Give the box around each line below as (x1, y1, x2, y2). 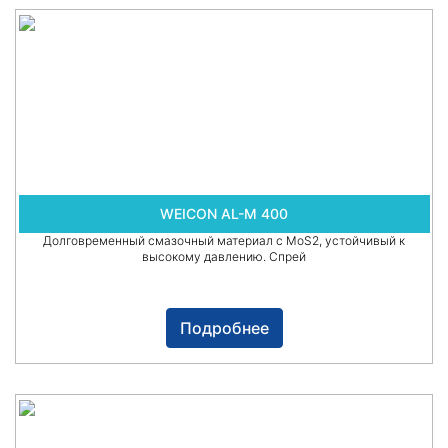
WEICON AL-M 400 (160, 205, 288, 223)
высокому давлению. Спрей (142, 249, 306, 265)
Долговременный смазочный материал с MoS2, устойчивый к (43, 233, 405, 249)
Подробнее (179, 318, 269, 339)
